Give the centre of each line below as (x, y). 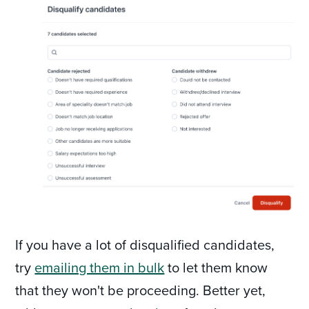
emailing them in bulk (100, 267)
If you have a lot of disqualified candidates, (145, 244)
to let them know (216, 267)
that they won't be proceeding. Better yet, (141, 290)
